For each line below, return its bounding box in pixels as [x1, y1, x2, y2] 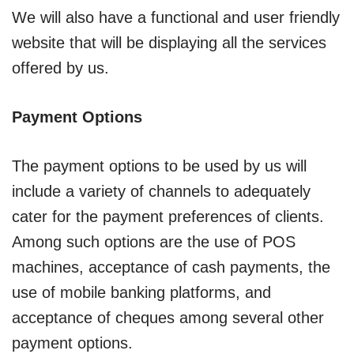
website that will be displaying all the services [12, 33, 326, 51]
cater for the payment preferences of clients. [12, 207, 324, 225]
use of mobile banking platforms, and [12, 283, 271, 301]
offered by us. [12, 58, 109, 77]
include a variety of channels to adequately [12, 182, 311, 200]
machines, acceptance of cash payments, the [12, 258, 330, 276]
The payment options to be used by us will [12, 156, 307, 175]
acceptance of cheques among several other [12, 308, 324, 326]
